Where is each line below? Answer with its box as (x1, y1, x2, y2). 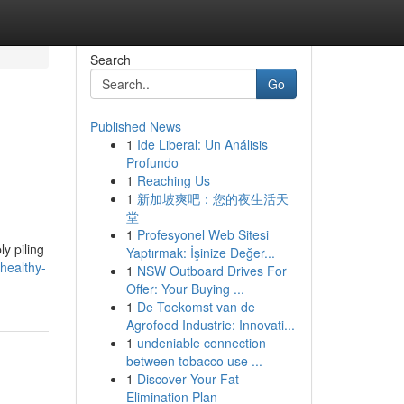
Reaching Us (136, 171, 210, 189)
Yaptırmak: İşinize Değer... (125, 243, 275, 262)
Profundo (125, 153, 179, 171)
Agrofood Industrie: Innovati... (125, 316, 295, 334)
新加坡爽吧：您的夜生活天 (136, 189, 289, 207)
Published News (89, 117, 181, 135)
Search (89, 50, 131, 69)
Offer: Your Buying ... (125, 280, 244, 298)
